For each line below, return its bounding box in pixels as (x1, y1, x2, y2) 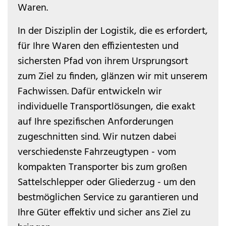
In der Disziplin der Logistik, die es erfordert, (18, 23, 208, 40)
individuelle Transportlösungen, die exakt (18, 99, 195, 116)
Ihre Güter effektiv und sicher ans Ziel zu (18, 205, 191, 221)
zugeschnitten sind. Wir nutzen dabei (18, 129, 177, 146)
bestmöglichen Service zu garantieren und (18, 190, 198, 206)
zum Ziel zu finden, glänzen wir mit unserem (18, 69, 207, 85)
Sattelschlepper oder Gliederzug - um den (18, 175, 196, 191)
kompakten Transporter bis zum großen (18, 159, 187, 176)
